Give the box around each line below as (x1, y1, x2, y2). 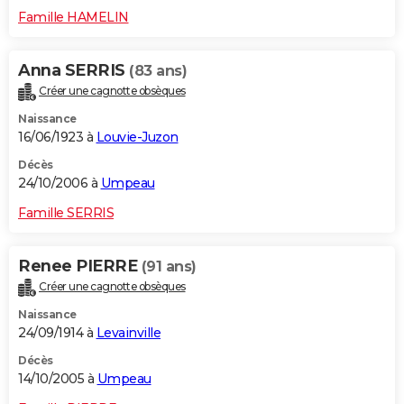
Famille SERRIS (18, 205, 114, 222)
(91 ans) (141, 258, 197, 276)
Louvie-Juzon (96, 129, 179, 146)
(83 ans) (129, 62, 187, 80)
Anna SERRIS (18, 60, 129, 81)
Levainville (96, 325, 161, 342)
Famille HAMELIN (18, 9, 129, 26)
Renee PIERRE (18, 256, 142, 277)
